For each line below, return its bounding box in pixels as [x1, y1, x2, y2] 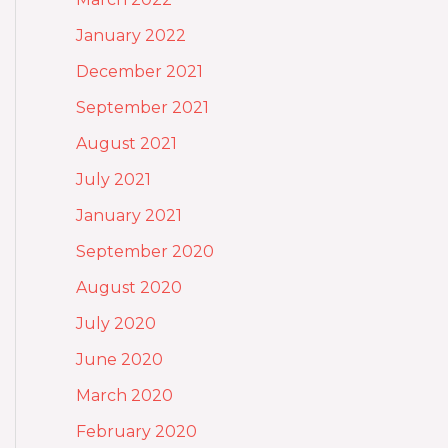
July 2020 [76, 313, 156, 333]
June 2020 [76, 349, 163, 369]
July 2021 [76, 169, 151, 189]
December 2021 [76, 61, 203, 81]
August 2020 [76, 277, 182, 297]
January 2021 [76, 205, 182, 225]
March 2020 [76, 385, 173, 405]
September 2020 [76, 241, 214, 261]
